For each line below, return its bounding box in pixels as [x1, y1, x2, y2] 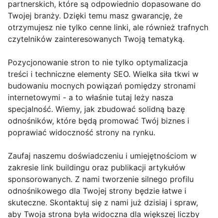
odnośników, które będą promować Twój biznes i [8, 116, 189, 126]
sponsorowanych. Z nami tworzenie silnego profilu [8, 174, 194, 184]
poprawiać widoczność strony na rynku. [8, 127, 155, 137]
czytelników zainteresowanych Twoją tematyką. [8, 34, 184, 44]
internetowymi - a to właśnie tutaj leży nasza [8, 92, 173, 102]
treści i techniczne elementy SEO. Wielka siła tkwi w [8, 69, 199, 79]
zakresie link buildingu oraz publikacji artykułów [8, 163, 185, 172]
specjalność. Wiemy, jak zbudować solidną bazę [8, 104, 185, 114]
